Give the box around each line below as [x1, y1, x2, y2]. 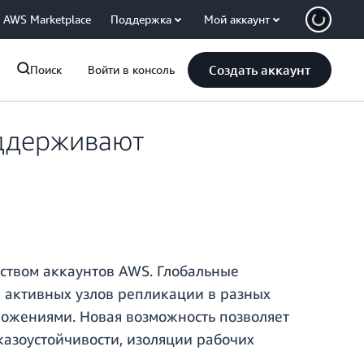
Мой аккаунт [204, 12, 270, 26]
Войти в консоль [88, 63, 175, 76]
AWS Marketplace [3, 12, 91, 26]
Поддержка [110, 12, 171, 26]
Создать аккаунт [209, 62, 310, 78]
